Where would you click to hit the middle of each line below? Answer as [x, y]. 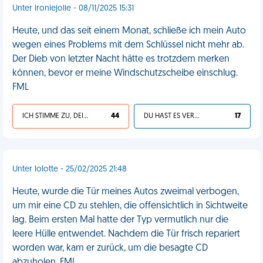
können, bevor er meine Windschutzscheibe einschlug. [125, 73]
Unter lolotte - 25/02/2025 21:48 [70, 169]
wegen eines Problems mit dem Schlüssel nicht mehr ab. [128, 45]
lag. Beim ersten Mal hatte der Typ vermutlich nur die [120, 220]
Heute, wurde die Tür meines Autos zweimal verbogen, [126, 192]
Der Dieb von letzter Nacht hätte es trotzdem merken [121, 59]
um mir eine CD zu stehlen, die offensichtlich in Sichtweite [130, 206]
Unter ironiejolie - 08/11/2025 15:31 [73, 9]
